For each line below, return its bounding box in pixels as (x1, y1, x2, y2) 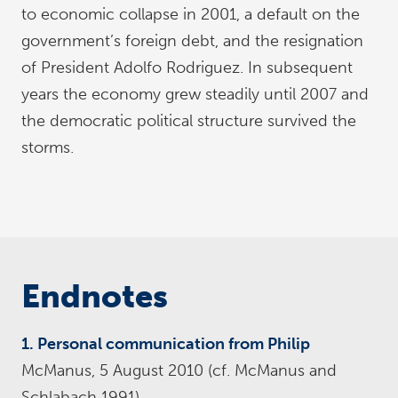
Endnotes (21, 277, 168, 315)
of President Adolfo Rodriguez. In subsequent (21, 58, 353, 77)
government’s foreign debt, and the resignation (21, 31, 363, 51)
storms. (21, 138, 74, 157)
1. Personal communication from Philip (21, 334, 310, 354)
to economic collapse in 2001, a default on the (21, 4, 360, 24)
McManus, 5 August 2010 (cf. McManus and (21, 361, 337, 380)
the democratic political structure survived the (21, 111, 356, 131)
